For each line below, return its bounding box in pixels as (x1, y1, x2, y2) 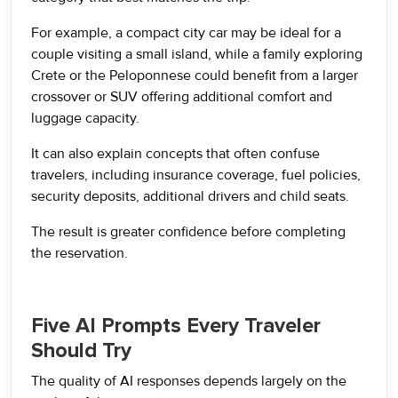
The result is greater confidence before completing (31, 223, 346, 241)
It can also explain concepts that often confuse (31, 145, 320, 163)
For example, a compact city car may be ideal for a (31, 24, 341, 42)
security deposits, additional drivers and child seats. (31, 187, 349, 205)
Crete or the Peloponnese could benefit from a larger (31, 67, 358, 84)
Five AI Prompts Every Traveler (31, 313, 321, 338)
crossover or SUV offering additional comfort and (31, 88, 332, 106)
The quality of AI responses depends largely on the (31, 372, 346, 390)
